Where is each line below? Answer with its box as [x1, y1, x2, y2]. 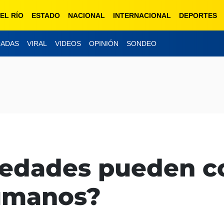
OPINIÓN [89, 39, 118, 48]
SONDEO [126, 39, 156, 48]
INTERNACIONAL [113, 11, 171, 19]
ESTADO [31, 11, 60, 19]
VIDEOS [55, 39, 81, 48]
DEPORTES [179, 11, 217, 19]
